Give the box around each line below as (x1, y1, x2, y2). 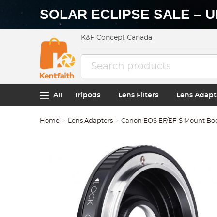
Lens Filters (118, 92, 158, 99)
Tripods (74, 92, 101, 99)
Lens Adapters (68, 118, 113, 124)
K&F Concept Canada (81, 34, 153, 41)
